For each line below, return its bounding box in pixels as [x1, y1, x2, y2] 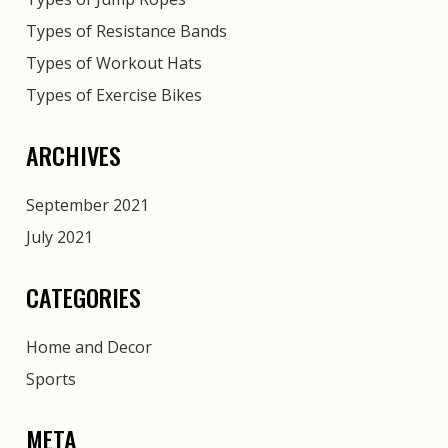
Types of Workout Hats [26, 51, 202, 74]
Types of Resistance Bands [26, 19, 227, 42]
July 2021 [26, 225, 93, 248]
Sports [26, 367, 76, 390]
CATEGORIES [26, 278, 141, 315]
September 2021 [26, 193, 149, 216]
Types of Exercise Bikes [26, 83, 202, 106]
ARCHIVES [26, 136, 121, 173]
